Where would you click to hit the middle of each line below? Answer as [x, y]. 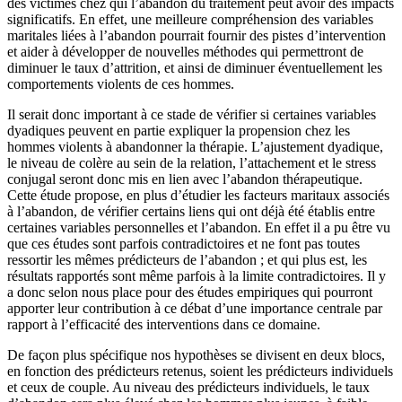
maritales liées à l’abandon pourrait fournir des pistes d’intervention [197, 36]
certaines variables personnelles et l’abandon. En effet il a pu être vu [199, 228]
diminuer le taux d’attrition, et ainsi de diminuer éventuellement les [195, 68]
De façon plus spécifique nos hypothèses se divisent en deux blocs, [196, 355]
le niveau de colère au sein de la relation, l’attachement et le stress [192, 163]
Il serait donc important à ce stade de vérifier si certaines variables [192, 115]
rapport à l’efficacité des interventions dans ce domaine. [164, 325]
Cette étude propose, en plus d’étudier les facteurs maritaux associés [198, 196]
